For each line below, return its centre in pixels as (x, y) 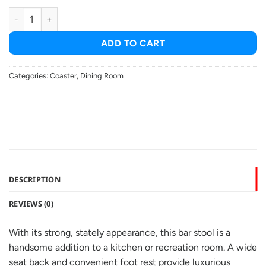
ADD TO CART (133, 43)
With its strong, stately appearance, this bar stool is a (120, 233)
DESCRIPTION (35, 180)
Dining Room (102, 76)
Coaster (63, 76)
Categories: (29, 76)
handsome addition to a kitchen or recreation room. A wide (133, 248)
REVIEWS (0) (31, 204)
